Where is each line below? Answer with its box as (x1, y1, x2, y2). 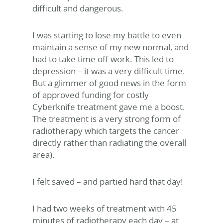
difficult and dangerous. (32, 2, 123, 14)
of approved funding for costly (32, 89, 149, 101)
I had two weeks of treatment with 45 (32, 203, 177, 214)
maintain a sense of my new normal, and (32, 41, 189, 53)
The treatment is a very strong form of (32, 113, 181, 124)
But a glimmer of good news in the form (32, 77, 186, 89)
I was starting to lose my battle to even (32, 29, 181, 41)
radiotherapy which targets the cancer (32, 125, 179, 136)
